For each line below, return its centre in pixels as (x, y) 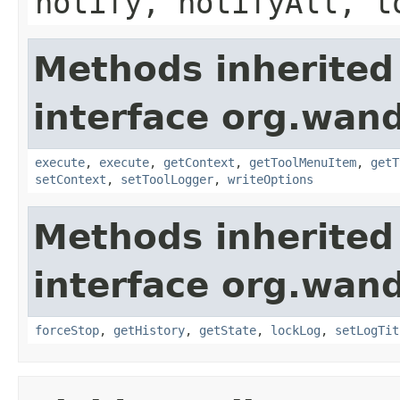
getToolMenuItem (303, 162)
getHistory (149, 330)
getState (228, 330)
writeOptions (271, 179)
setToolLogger (167, 179)
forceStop (67, 330)
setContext (71, 179)
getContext (199, 162)
